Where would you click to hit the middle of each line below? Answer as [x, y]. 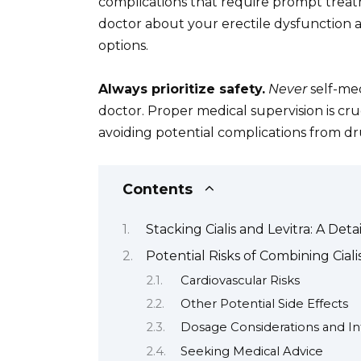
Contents [158, 189]
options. [123, 46]
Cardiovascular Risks [240, 280]
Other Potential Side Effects [264, 303]
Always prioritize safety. [182, 89]
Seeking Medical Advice [251, 351]
